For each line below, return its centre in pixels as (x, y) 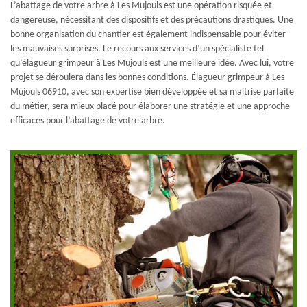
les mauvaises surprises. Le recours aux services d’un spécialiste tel (137, 49)
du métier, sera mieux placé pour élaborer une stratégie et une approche (150, 107)
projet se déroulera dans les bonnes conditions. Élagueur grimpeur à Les (147, 78)
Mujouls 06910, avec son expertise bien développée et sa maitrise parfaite (152, 93)
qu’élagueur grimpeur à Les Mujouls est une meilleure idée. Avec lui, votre (152, 64)
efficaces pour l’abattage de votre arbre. (88, 121)
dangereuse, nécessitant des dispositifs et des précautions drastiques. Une (152, 21)
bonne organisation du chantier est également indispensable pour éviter (148, 35)
